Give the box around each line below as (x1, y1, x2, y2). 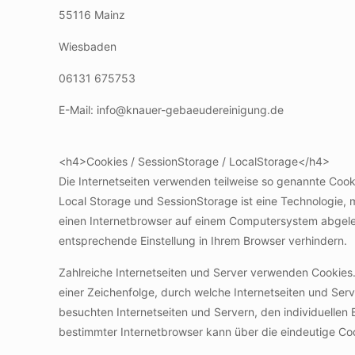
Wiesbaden (59, 40, 116, 53)
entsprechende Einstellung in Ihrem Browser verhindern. (59, 234, 347, 247)
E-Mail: (59, 103, 97, 116)
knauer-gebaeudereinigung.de (126, 103, 284, 116)
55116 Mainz (59, 8, 125, 21)
